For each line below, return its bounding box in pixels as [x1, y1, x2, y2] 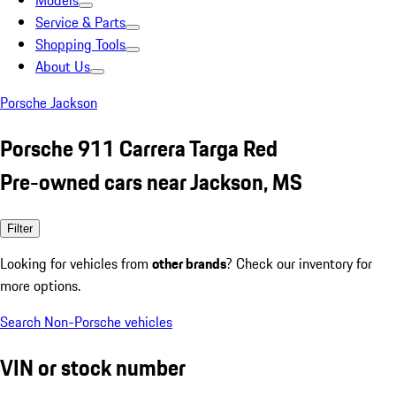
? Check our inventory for [226, 252, 372, 274]
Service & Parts [35, 11, 126, 33]
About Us [35, 56, 90, 77]
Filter [7, 221, 33, 235]
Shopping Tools [35, 34, 126, 55]
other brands [152, 252, 226, 274]
